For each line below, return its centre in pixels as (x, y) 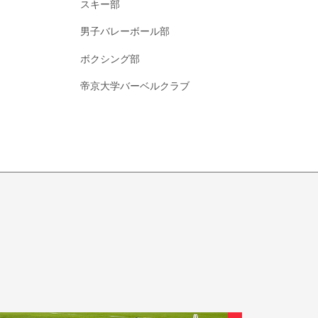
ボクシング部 (110, 59)
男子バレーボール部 (125, 32)
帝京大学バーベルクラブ (135, 86)
